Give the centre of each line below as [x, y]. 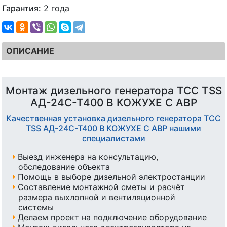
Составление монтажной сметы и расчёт [101, 187]
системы [36, 207]
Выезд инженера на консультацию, [88, 156]
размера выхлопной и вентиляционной [97, 197]
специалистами [113, 138]
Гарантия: [22, 8]
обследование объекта [64, 166]
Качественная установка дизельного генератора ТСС [113, 118]
